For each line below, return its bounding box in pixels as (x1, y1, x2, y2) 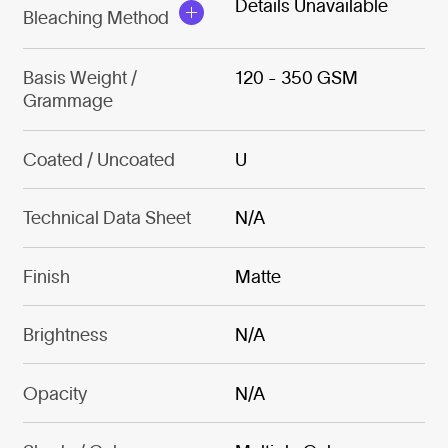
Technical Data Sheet (22, 207, 191, 229)
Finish (22, 265, 70, 287)
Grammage (22, 90, 113, 112)
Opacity (22, 382, 87, 404)
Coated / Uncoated (22, 148, 175, 170)
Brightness (22, 324, 108, 346)
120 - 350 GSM (235, 67, 359, 89)
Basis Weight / (22, 67, 137, 89)
